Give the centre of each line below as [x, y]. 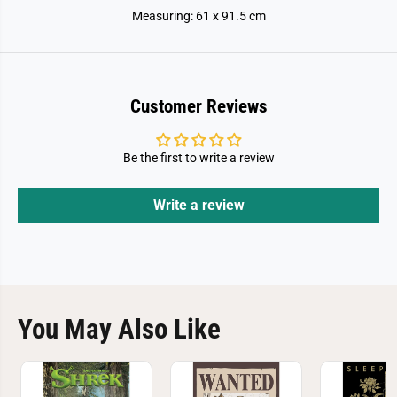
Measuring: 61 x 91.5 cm [198, 16]
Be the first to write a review [198, 158]
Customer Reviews [198, 106]
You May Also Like [119, 329]
